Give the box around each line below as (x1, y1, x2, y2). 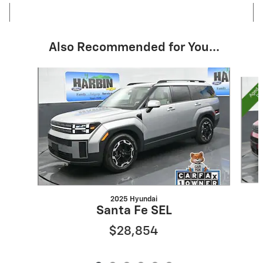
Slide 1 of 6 (9, 68, 49, 77)
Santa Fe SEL (96, 204, 172, 217)
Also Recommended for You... (48, 41, 220, 54)
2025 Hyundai (110, 195, 157, 203)
